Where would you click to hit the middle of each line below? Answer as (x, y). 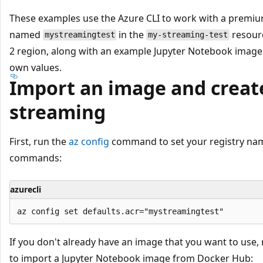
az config (89, 141)
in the (131, 34)
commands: (36, 158)
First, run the (39, 141)
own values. (36, 67)
